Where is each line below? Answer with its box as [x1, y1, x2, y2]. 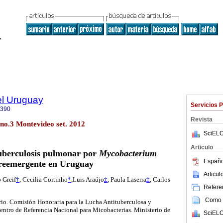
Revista [191, 116, 213, 123]
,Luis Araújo [71, 176, 104, 184]
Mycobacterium [99, 148, 157, 159]
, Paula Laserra [108, 176, 146, 184]
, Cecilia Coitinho [19, 176, 68, 184]
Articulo [191, 144, 213, 151]
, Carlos [150, 176, 170, 184]
